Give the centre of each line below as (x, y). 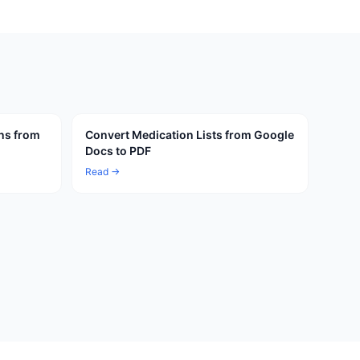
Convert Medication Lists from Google (190, 135)
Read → (102, 172)
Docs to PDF (118, 151)
